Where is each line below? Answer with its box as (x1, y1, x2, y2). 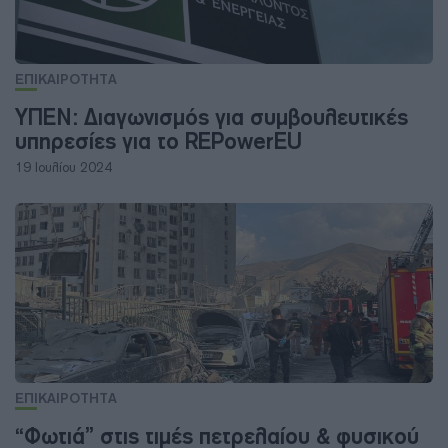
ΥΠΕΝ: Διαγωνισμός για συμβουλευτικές (15, 104, 408, 130)
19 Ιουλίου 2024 (15, 159, 112, 176)
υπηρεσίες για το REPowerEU (15, 128, 302, 154)
